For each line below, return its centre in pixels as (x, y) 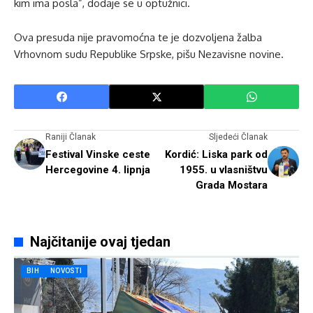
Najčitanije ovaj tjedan (100, 242)
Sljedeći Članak (238, 137)
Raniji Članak (71, 137)
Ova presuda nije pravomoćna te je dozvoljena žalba (138, 38)
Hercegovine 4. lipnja (98, 170)
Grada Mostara (232, 185)
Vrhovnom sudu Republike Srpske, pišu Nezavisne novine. (149, 54)
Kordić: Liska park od (216, 155)
